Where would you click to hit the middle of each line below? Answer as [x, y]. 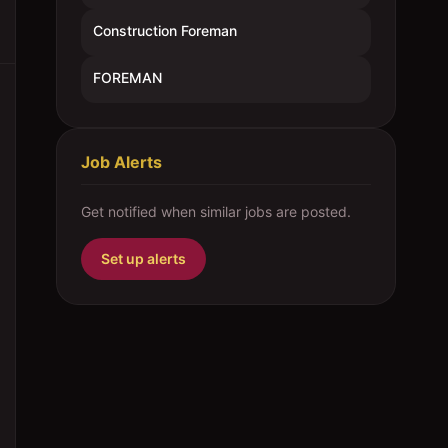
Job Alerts [121, 162]
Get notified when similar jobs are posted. [216, 211]
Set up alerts [143, 258]
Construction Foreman [165, 30]
